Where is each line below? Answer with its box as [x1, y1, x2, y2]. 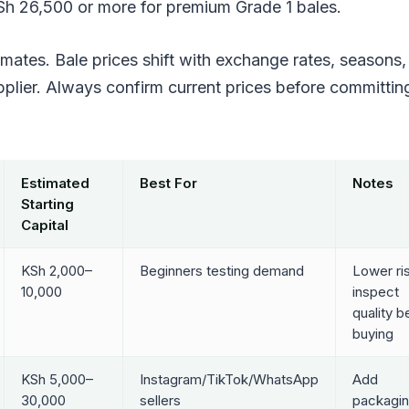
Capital [20, 215, 68, 234]
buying [351, 324, 393, 342]
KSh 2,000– [20, 261, 92, 279]
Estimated [20, 173, 89, 192]
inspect [351, 282, 399, 300]
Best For [139, 173, 197, 192]
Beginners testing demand [139, 261, 304, 279]
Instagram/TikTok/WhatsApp [139, 370, 319, 388]
